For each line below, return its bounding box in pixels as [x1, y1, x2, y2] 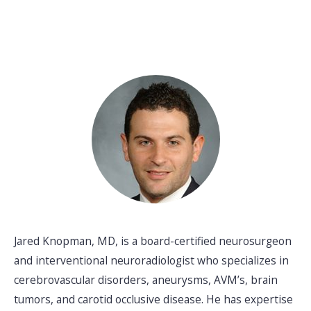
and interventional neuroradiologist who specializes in [14, 253, 289, 268]
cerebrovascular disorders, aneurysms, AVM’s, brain [14, 272, 278, 287]
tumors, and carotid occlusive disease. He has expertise [14, 292, 293, 307]
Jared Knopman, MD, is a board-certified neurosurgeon [14, 233, 292, 249]
